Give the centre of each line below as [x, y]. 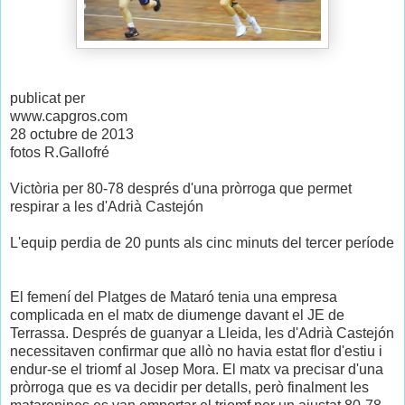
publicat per [47, 99]
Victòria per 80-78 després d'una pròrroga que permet [181, 189]
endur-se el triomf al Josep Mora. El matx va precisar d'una [197, 370]
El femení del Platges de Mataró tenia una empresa [174, 297]
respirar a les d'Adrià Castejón [107, 207]
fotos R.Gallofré [60, 153]
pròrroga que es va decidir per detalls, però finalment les [189, 388]
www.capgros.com [69, 117]
